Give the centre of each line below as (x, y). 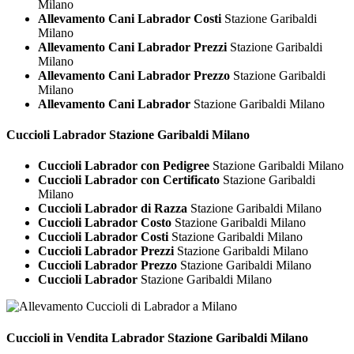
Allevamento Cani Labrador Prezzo (134, 75)
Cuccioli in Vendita (57, 337)
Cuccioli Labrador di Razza (113, 209)
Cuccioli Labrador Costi (103, 237)
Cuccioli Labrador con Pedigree (124, 166)
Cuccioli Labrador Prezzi (106, 251)
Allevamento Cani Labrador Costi (130, 18)
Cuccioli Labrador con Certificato (129, 180)
